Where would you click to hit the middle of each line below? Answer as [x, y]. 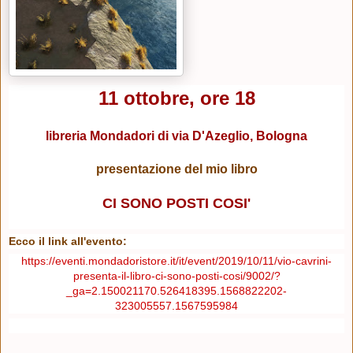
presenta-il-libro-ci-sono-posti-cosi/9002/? [176, 275]
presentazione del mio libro [176, 169]
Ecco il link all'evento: [68, 241]
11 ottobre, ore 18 [176, 98]
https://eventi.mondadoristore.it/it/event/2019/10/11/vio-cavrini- [176, 260]
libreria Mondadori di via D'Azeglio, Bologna [176, 136]
